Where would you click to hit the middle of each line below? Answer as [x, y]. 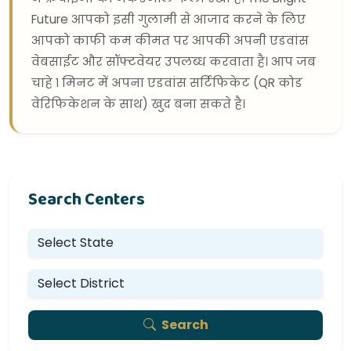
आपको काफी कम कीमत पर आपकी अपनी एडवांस [170, 41]
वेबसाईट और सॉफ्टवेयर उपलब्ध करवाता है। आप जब [174, 62]
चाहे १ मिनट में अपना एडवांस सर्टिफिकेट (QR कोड [167, 83]
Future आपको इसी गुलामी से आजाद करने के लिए [168, 20]
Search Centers [87, 200]
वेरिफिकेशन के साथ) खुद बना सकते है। [138, 104]
